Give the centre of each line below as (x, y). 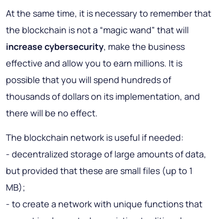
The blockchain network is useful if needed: (95, 138)
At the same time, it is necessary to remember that (109, 13)
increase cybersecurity (55, 47)
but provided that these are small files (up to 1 (99, 171)
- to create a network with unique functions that (104, 204)
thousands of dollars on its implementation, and (103, 97)
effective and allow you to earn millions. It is (94, 63)
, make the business (144, 47)
